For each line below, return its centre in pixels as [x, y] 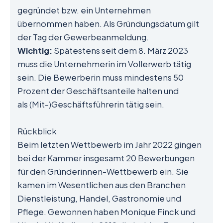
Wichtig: [35, 51]
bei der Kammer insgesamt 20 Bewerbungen [106, 158]
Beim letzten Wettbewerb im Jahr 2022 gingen [110, 144]
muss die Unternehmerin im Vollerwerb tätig [104, 64]
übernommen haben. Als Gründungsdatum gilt [108, 24]
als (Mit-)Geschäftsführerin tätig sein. [91, 105]
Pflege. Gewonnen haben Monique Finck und [107, 212]
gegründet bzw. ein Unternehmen [84, 10]
